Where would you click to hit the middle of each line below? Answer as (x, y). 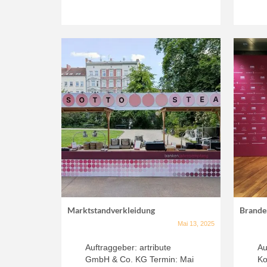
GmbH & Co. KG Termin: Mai (139, 259)
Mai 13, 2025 (196, 223)
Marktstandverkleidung (111, 210)
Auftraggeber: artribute (128, 247)
